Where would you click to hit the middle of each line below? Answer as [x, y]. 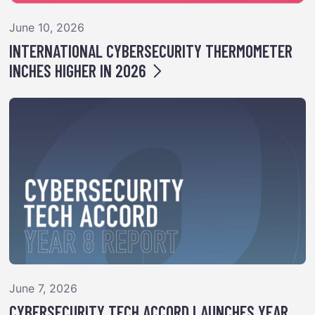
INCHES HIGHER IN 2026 [78, 70]
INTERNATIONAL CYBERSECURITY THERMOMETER [151, 51]
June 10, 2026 [47, 27]
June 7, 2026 [44, 288]
